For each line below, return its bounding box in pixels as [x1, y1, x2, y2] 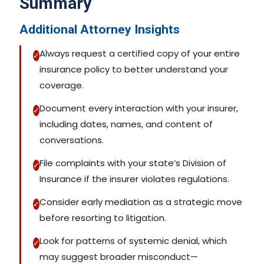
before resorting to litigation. [39, 212, 166, 225]
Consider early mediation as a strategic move [39, 196, 242, 209]
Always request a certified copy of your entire [39, 47, 240, 60]
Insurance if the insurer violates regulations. [39, 173, 229, 186]
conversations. [39, 134, 104, 147]
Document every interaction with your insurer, [39, 102, 238, 115]
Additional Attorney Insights [19, 22, 180, 37]
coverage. [39, 79, 84, 92]
